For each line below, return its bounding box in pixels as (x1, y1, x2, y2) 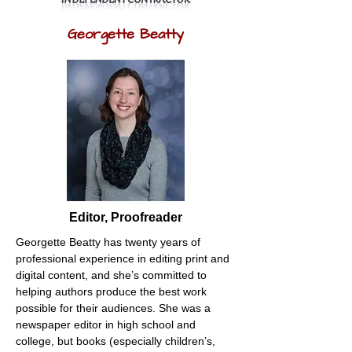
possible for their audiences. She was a (16, 301, 214, 314)
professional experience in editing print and (16, 251, 233, 265)
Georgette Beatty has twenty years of (16, 235, 203, 248)
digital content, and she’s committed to (16, 268, 210, 281)
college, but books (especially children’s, (16, 334, 218, 347)
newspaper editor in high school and (16, 317, 199, 331)
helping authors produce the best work (16, 284, 210, 298)
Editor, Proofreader (69, 210, 182, 224)
